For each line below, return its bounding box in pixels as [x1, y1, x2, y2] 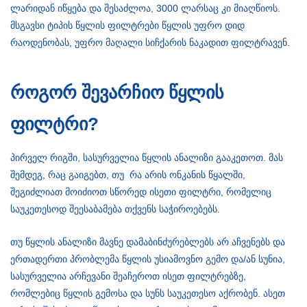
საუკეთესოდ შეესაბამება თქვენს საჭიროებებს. [10, 204, 220, 215]
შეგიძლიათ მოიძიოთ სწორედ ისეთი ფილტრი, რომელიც [10, 186, 271, 198]
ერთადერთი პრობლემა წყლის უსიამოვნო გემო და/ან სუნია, [10, 254, 285, 265]
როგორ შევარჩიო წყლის [10, 82, 224, 103]
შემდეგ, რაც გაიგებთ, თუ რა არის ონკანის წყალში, [10, 169, 245, 181]
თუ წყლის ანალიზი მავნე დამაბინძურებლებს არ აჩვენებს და [10, 236, 285, 248]
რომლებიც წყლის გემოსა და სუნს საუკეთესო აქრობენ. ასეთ [10, 288, 285, 299]
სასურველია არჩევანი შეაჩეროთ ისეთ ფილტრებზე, [10, 271, 246, 282]
